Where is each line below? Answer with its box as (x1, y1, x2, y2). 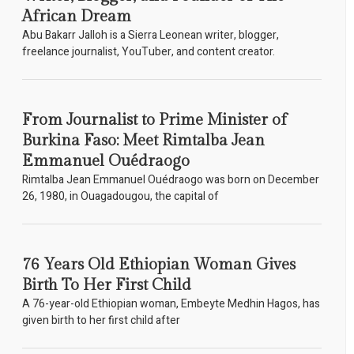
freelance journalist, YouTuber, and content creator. (21, 43, 275, 61)
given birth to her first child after (21, 312, 180, 330)
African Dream (21, 7, 131, 27)
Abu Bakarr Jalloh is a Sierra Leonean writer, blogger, (21, 27, 279, 44)
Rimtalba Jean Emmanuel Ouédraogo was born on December (21, 171, 319, 189)
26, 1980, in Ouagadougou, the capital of (21, 188, 219, 205)
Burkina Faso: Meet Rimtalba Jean (21, 131, 265, 151)
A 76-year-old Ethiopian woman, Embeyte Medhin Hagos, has (21, 296, 320, 313)
